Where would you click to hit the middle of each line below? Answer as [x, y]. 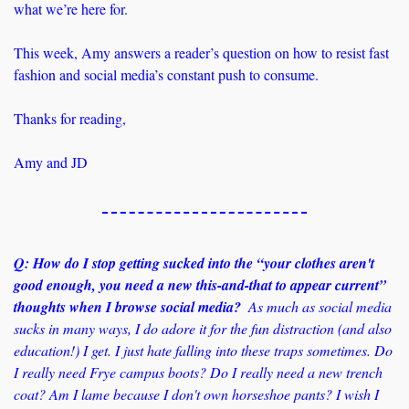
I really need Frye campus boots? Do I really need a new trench [198, 372]
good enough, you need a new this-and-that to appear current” [200, 285]
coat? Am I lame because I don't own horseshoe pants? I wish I [196, 394]
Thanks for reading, [70, 119]
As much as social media [316, 307]
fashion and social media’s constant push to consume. [168, 75]
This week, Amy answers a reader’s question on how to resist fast [201, 53]
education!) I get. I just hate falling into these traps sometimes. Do [203, 351]
